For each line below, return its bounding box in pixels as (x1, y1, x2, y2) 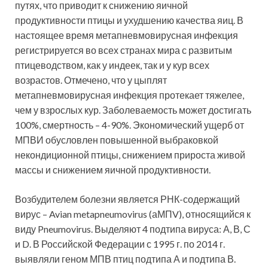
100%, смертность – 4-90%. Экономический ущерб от (15, 119, 244, 131)
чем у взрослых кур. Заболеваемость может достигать (15, 104, 251, 116)
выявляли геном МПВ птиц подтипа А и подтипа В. (15, 253, 236, 265)
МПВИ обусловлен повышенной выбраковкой (15, 134, 218, 146)
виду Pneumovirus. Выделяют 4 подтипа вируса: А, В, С (15, 223, 251, 235)
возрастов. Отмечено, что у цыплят (15, 74, 167, 86)
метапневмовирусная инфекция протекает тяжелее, (15, 89, 244, 101)
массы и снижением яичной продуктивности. (15, 164, 211, 176)
